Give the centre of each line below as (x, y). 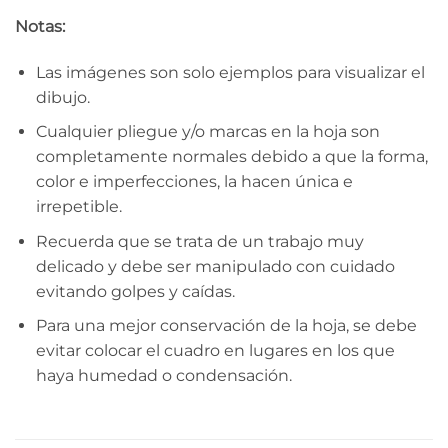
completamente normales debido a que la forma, (231, 157)
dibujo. (64, 97)
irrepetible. (78, 207)
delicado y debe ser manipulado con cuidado (215, 266)
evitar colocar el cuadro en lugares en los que (215, 351)
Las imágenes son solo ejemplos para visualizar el (230, 72)
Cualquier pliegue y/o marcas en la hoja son (207, 132)
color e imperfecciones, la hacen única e (194, 182)
